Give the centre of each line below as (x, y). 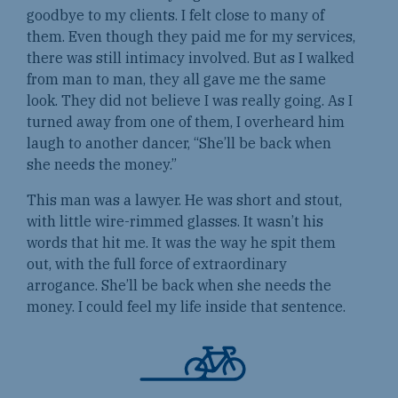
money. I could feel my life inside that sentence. (190, 307)
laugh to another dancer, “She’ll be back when (179, 143)
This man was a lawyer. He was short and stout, (184, 200)
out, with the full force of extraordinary (157, 264)
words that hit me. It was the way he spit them (181, 243)
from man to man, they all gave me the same (176, 80)
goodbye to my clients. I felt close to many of (175, 16)
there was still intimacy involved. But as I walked (191, 58)
